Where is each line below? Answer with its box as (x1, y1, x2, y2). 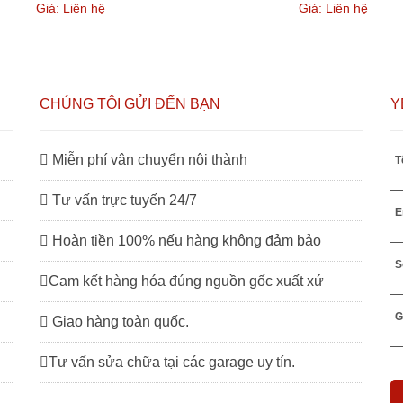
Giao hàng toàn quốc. (49, 313, 190, 329)
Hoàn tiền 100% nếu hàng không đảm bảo (49, 232, 322, 248)
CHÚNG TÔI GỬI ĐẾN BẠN (40, 95, 221, 112)
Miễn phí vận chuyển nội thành (49, 151, 248, 167)
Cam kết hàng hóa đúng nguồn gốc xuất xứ (49, 273, 325, 289)
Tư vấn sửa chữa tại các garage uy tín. (49, 354, 296, 370)
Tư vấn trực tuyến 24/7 (49, 192, 198, 208)
